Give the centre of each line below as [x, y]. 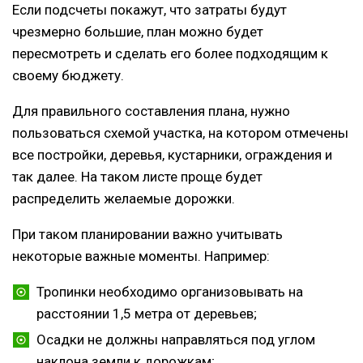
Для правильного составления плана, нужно [151, 111]
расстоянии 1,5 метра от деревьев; [147, 314]
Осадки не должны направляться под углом [176, 340]
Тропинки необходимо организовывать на [170, 292]
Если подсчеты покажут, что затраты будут [149, 10]
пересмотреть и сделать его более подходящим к [170, 54]
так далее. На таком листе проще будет [137, 177]
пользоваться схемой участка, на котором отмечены [180, 133]
